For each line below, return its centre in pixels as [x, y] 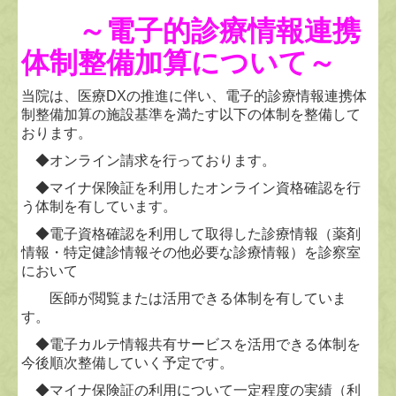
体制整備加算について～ [179, 62]
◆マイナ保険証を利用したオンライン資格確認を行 [191, 187]
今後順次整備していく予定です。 [128, 362]
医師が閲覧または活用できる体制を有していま [184, 298]
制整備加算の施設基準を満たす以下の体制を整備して [191, 114]
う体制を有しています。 [99, 206]
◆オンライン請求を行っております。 [149, 160]
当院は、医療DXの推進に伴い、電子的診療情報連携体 [194, 95]
